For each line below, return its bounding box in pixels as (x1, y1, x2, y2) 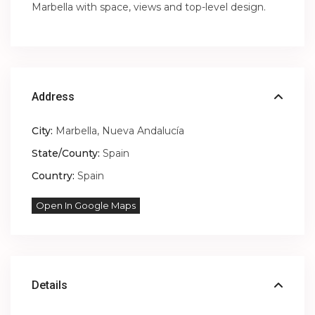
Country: (32, 169, 75, 183)
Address (32, 90, 75, 104)
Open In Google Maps (36, 200, 136, 212)
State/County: (32, 147, 101, 160)
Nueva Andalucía (102, 124, 185, 138)
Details (32, 278, 68, 292)
